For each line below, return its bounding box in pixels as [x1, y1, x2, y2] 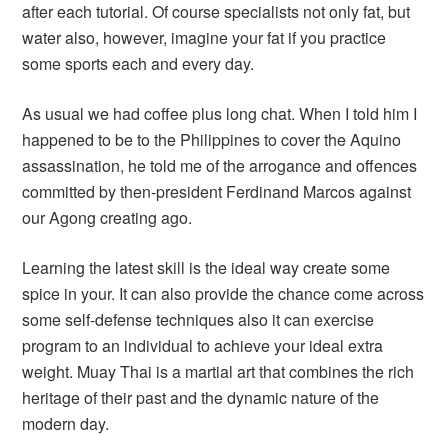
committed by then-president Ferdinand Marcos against [22, 180, 412, 203]
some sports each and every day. [22, 52, 255, 75]
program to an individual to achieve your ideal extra [22, 334, 384, 357]
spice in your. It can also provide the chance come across [22, 282, 425, 305]
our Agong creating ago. [22, 206, 193, 229]
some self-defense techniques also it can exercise [22, 308, 375, 331]
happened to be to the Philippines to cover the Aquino [22, 128, 402, 151]
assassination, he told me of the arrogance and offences [22, 154, 418, 177]
